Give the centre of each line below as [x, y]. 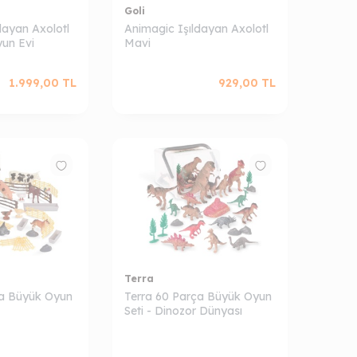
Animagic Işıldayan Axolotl [196, 29]
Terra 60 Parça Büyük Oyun [198, 296]
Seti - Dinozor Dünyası [183, 311]
